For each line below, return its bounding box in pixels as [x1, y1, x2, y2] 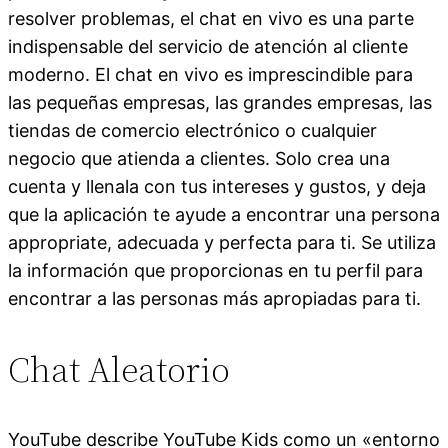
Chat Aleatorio [8, 344, 230, 394]
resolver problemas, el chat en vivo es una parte [8, 7, 414, 29]
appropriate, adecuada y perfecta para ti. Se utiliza [8, 231, 436, 253]
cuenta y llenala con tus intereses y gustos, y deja [8, 175, 426, 197]
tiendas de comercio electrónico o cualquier [8, 119, 377, 141]
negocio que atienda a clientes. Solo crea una [8, 147, 390, 169]
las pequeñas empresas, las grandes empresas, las [8, 91, 432, 113]
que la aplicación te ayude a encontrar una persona [8, 203, 440, 225]
